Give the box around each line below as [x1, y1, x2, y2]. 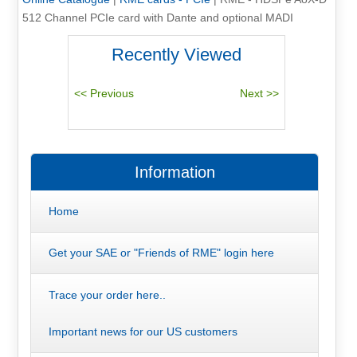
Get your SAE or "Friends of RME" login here [48, 246, 274, 260]
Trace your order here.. [48, 288, 166, 301]
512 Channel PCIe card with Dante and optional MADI [22, 10, 293, 24]
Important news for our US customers [48, 324, 237, 338]
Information [134, 163, 215, 182]
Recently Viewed [112, 44, 242, 65]
